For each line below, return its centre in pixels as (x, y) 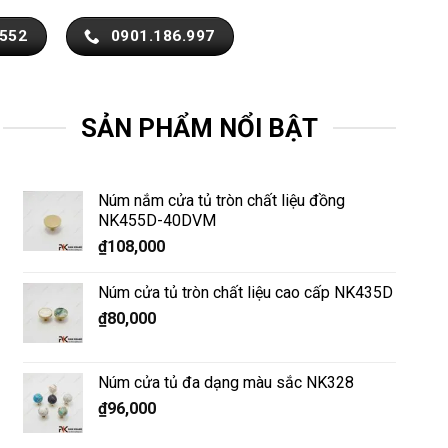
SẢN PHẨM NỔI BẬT (199, 127)
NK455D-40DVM (157, 221)
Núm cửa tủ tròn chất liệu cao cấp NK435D (246, 293)
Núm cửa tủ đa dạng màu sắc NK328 (226, 382)
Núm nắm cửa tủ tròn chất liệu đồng (222, 201)
